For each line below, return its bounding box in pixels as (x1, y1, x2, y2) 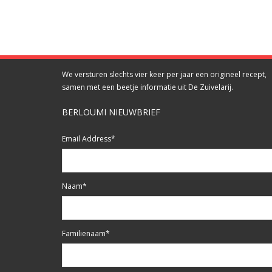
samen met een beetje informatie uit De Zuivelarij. (62, 82, 233, 92)
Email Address (62, 134, 111, 144)
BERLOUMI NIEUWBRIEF (62, 106, 160, 118)
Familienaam (62, 228, 106, 239)
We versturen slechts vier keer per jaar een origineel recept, (62, 69, 267, 80)
